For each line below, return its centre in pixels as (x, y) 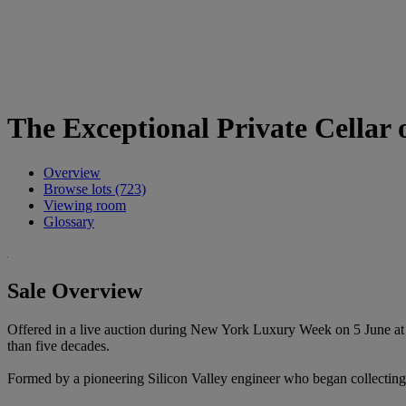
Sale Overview (75, 290)
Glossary (69, 221)
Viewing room (85, 205)
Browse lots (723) (95, 188)
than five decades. (58, 345)
